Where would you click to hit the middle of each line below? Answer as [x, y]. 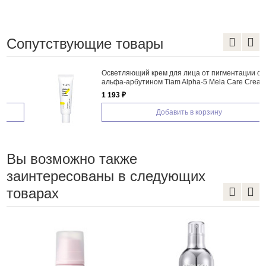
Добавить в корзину [166, 112]
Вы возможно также [72, 159]
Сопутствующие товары [85, 43]
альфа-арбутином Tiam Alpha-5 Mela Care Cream [160, 82]
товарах [32, 193]
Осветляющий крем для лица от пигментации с [157, 73]
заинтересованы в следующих [106, 176]
